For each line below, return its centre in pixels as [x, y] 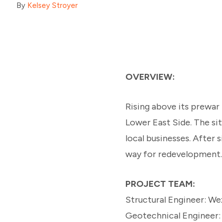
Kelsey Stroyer [53, 6]
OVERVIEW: [150, 77]
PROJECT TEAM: [160, 184]
